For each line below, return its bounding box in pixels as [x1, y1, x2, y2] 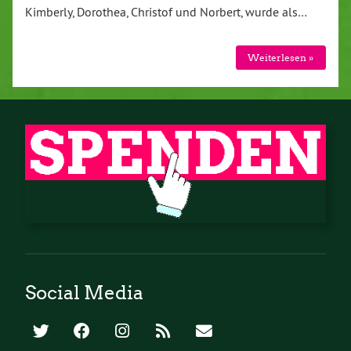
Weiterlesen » [248, 51, 314, 63]
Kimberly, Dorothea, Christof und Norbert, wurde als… [25, 3, 307, 20]
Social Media [25, 281, 143, 305]
